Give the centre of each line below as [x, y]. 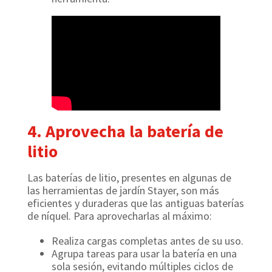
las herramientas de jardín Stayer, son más [123, 191]
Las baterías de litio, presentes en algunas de [129, 178]
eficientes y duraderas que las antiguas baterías [136, 203]
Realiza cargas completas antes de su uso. [148, 241]
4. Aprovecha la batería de [125, 131]
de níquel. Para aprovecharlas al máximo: [120, 216]
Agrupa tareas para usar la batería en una [144, 254]
